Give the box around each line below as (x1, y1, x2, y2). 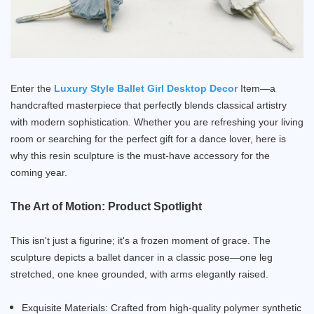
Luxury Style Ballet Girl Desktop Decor (54, 82, 238, 94)
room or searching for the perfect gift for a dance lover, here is (11, 132, 286, 144)
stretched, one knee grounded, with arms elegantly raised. (11, 268, 268, 280)
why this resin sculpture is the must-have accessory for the (11, 149, 270, 161)
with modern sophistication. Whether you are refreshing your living (11, 116, 303, 128)
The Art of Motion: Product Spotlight (11, 200, 202, 212)
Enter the (11, 82, 54, 94)
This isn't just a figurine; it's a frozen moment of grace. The (11, 234, 271, 246)
